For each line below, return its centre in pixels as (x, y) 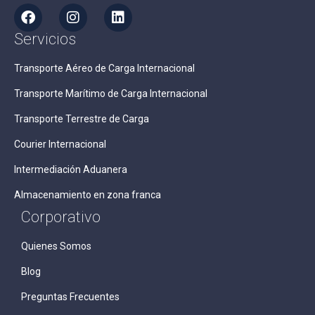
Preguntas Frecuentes (70, 296)
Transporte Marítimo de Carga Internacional (111, 93)
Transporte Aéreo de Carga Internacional (104, 68)
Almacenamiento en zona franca (88, 194)
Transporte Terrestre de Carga (82, 118)
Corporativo (61, 217)
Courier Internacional (60, 144)
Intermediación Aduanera (71, 169)
